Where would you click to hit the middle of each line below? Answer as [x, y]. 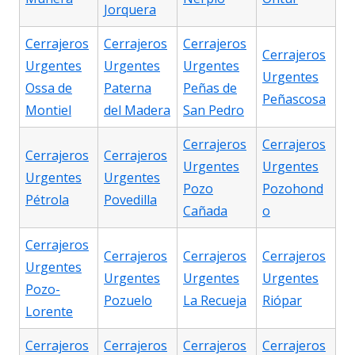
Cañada [205, 211]
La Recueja [215, 301]
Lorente [49, 312]
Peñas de [210, 88]
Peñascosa [294, 99]
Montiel [48, 111]
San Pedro [214, 111]
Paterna [128, 88]
